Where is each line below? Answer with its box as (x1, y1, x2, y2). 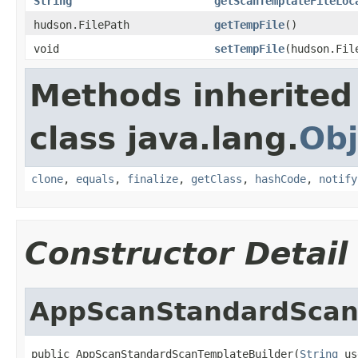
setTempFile (214, 42, 284, 55)
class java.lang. (30, 120, 299, 157)
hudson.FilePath (34, 18, 129, 31)
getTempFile (214, 18, 284, 31)
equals (76, 172, 114, 185)
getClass (191, 172, 242, 185)
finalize (127, 172, 178, 185)
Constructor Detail (25, 235, 348, 272)
